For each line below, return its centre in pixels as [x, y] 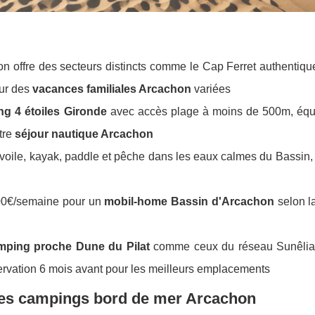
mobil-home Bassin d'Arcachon [189, 202]
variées [211, 89]
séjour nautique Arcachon [84, 134]
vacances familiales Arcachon [112, 89]
